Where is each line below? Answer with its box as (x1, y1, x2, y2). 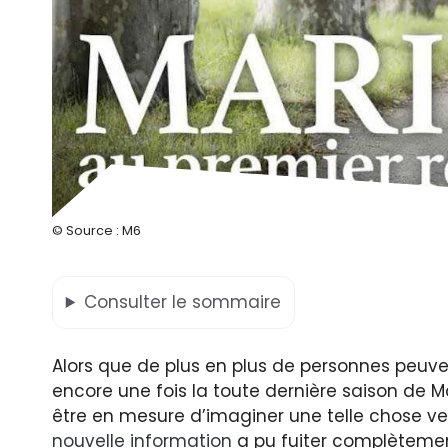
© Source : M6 (52, 222, 141, 240)
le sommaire (171, 290, 281, 315)
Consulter (83, 290, 172, 315)
